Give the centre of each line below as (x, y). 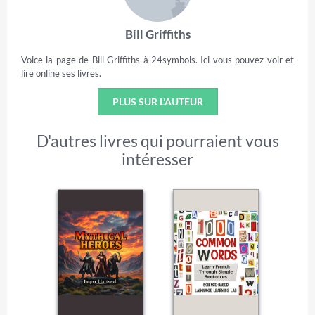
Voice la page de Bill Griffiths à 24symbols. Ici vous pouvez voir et (157, 60)
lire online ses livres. (61, 73)
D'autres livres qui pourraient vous (157, 141)
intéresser (157, 159)
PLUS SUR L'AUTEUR (157, 102)
